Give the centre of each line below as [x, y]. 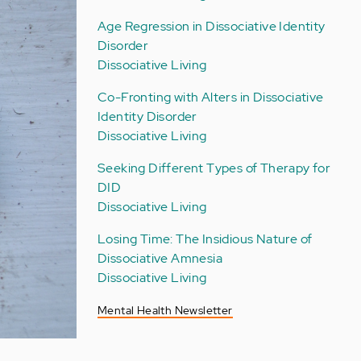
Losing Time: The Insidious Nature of [205, 239]
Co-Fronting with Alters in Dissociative [210, 97]
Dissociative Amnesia [160, 258]
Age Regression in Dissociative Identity [211, 26]
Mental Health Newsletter [165, 310]
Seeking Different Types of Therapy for [214, 168]
